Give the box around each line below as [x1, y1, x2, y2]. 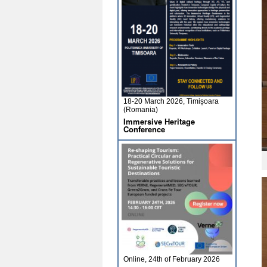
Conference [123, 123, 165, 135]
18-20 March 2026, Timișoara [123, 97, 219, 105]
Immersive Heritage [123, 116, 195, 127]
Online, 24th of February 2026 [123, 255, 220, 263]
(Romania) [123, 105, 158, 114]
